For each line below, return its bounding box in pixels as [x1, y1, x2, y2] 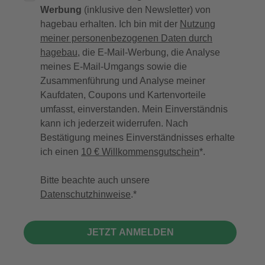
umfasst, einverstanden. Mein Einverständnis [40, 104, 228, 115]
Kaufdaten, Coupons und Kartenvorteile [40, 90, 206, 101]
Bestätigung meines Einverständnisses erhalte [40, 132, 235, 143]
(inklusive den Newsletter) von [82, 5, 211, 15]
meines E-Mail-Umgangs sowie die [40, 62, 187, 72]
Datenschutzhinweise [40, 189, 131, 200]
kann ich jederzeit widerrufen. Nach [40, 118, 188, 129]
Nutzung [180, 19, 215, 30]
